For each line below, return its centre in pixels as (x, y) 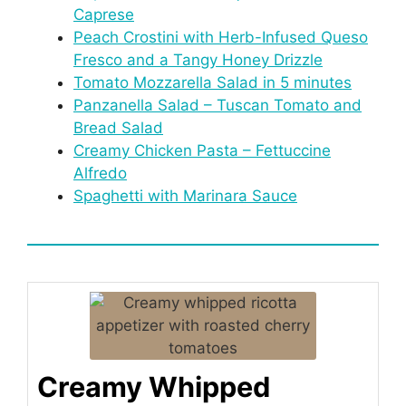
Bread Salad (118, 127)
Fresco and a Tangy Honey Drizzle (198, 59)
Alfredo (100, 173)
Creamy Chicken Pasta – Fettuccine (202, 150)
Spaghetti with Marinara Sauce (185, 195)
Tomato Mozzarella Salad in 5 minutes (213, 82)
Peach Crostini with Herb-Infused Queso (221, 37)
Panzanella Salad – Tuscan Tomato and (217, 105)
